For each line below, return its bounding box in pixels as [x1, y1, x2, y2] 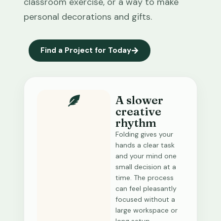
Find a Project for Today [40, 45, 131, 55]
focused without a [115, 195, 175, 204]
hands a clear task [115, 141, 175, 149]
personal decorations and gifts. [24, 11, 152, 23]
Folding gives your [115, 130, 173, 139]
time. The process [115, 173, 174, 182]
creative [115, 105, 161, 118]
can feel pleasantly [115, 184, 177, 193]
